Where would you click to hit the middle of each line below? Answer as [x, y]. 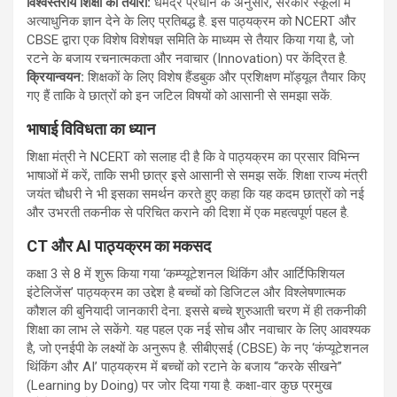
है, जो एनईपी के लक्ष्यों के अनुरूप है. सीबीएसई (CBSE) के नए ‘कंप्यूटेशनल [198, 348]
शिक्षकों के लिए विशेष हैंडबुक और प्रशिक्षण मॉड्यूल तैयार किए [227, 77]
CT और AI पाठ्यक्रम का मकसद [119, 245]
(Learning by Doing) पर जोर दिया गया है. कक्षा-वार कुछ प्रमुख [179, 385]
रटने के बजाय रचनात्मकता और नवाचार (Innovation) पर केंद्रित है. [187, 58]
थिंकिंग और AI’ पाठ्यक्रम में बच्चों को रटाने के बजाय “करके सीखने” [184, 366]
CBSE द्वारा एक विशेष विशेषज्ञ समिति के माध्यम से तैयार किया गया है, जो [190, 39]
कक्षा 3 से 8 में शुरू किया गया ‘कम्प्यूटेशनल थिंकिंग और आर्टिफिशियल [186, 273]
